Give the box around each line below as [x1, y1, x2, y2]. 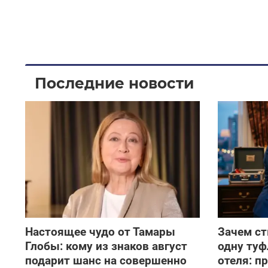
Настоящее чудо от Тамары [25, 225, 175, 239]
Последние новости [35, 74, 194, 92]
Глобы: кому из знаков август [25, 239, 187, 254]
